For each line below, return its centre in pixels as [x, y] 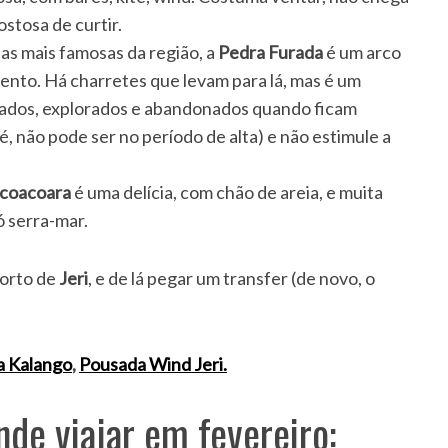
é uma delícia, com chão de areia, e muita [227, 192]
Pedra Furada [270, 52]
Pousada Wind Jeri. [153, 364]
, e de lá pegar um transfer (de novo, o [231, 278]
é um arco [362, 52]
